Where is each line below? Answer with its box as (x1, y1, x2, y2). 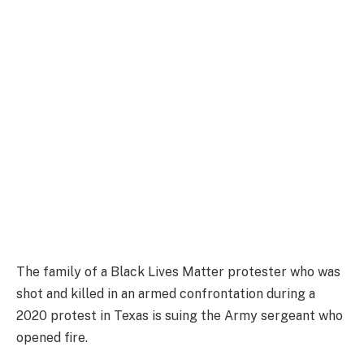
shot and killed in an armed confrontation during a (16, 285, 315, 301)
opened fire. (16, 329, 88, 345)
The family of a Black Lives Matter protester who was (16, 263, 340, 279)
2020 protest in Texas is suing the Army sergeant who (16, 307, 343, 323)
